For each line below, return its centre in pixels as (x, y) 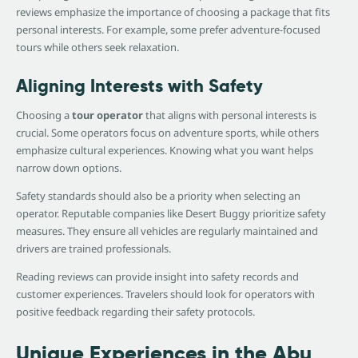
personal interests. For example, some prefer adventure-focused (168, 30)
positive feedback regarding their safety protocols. (135, 312)
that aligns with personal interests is (230, 115)
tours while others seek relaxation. (97, 48)
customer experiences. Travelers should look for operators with (165, 294)
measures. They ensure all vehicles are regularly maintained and (167, 231)
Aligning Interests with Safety (139, 86)
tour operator (107, 115)
